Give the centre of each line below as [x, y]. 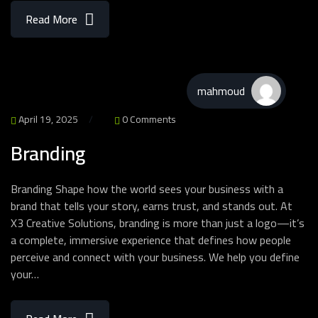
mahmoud [221, 91]
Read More [51, 19]
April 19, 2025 [47, 119]
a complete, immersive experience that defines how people [151, 240]
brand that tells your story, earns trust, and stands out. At [152, 206]
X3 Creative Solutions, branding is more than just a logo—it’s [158, 223]
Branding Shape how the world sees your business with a [147, 189]
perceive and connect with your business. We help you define [155, 257]
